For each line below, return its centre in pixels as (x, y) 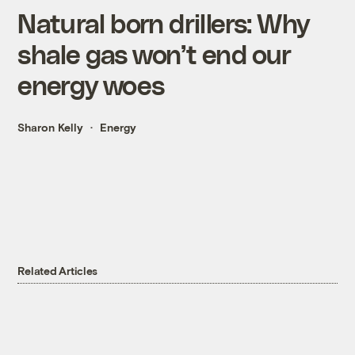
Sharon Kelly (51, 128)
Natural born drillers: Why (164, 23)
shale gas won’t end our (155, 54)
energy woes (91, 85)
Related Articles (58, 271)
